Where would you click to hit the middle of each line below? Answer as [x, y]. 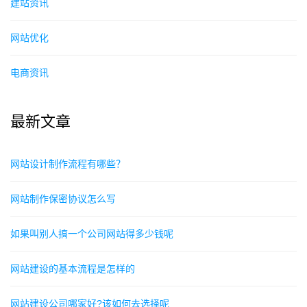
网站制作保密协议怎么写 [63, 199]
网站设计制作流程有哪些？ [68, 164]
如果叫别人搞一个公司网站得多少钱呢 [92, 234]
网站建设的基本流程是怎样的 [73, 269]
